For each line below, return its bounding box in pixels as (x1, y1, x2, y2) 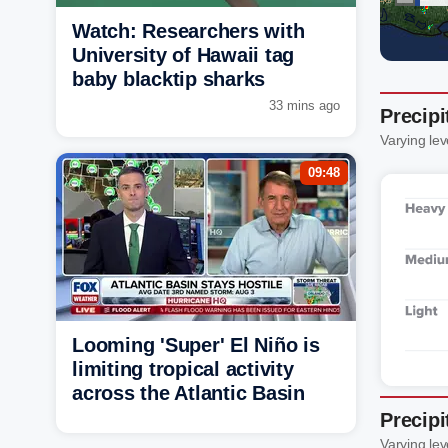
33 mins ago (269, 97, 340, 113)
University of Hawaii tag (72, 43, 294, 66)
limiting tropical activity (72, 357, 294, 380)
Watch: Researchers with (72, 19, 305, 42)
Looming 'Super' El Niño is (72, 333, 320, 356)
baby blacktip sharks (72, 67, 265, 90)
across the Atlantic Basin (72, 381, 305, 404)
